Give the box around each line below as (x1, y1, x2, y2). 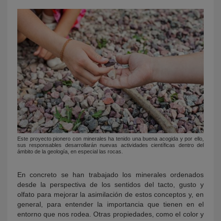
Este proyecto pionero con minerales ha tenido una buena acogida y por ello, (17, 136, 204, 142)
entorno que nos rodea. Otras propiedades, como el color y (17, 210, 204, 219)
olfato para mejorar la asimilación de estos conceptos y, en (17, 190, 204, 199)
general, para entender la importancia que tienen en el (17, 200, 204, 209)
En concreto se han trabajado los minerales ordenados (17, 171, 204, 179)
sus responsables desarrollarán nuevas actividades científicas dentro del (17, 142, 204, 148)
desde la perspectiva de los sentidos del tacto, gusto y (17, 181, 204, 189)
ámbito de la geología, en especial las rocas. (17, 148, 123, 155)
